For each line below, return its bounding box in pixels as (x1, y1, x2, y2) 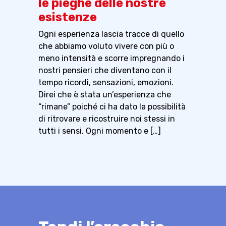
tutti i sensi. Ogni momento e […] (38, 126, 161, 136)
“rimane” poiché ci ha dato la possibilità (38, 101, 186, 111)
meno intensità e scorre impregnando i (38, 53, 185, 63)
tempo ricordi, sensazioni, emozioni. (38, 77, 174, 87)
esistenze (38, 10, 97, 24)
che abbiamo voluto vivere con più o (38, 41, 174, 51)
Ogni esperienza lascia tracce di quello (38, 29, 184, 39)
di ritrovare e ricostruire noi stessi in (38, 114, 175, 124)
